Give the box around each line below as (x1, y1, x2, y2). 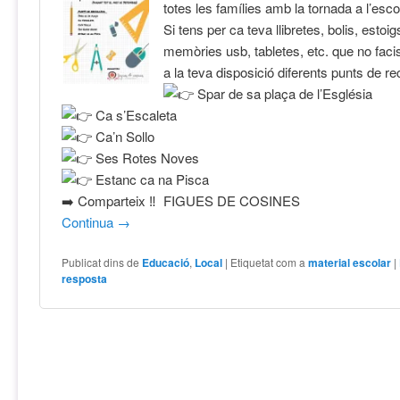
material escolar (308, 254, 392, 271)
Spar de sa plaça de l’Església (194, 83, 373, 103)
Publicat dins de (62, 254, 140, 270)
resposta (62, 270, 108, 287)
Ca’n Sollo (92, 126, 155, 146)
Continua (62, 212, 118, 231)
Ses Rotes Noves (92, 147, 200, 167)
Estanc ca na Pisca (92, 169, 210, 188)
